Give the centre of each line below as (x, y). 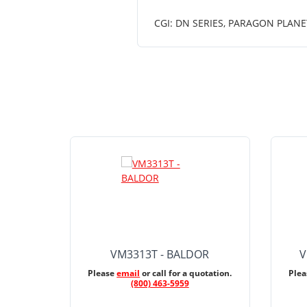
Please (102, 273)
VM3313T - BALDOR (160, 254)
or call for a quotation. (186, 273)
